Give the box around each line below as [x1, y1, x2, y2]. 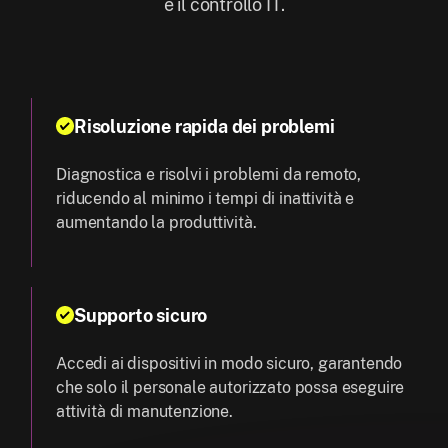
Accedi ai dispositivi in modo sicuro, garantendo [56, 354, 403, 374]
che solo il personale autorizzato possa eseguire [56, 378, 405, 398]
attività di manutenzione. [56, 402, 233, 422]
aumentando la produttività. [56, 213, 257, 233]
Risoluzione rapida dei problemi [74, 116, 335, 138]
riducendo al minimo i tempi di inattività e [56, 189, 355, 209]
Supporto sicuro [74, 305, 208, 327]
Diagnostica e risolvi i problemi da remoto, [56, 165, 362, 185]
